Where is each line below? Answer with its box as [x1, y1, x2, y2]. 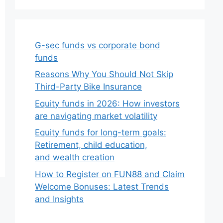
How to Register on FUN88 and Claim [35, 169, 185, 179]
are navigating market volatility [35, 111, 157, 121]
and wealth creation [35, 152, 114, 162]
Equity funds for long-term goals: [35, 127, 166, 137]
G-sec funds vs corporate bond [35, 40, 160, 50]
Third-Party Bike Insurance [35, 82, 142, 92]
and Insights [35, 194, 84, 204]
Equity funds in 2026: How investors [35, 98, 180, 109]
